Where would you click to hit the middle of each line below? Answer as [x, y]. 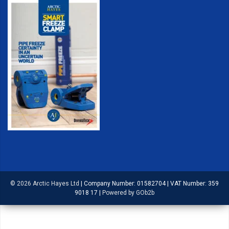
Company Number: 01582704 [125, 183]
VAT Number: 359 [194, 183]
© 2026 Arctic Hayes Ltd [45, 183]
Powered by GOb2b [128, 192]
